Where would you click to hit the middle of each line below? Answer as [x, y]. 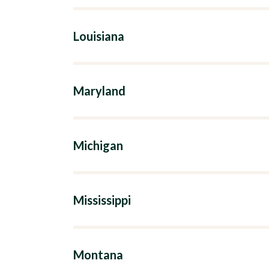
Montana [98, 255]
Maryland [99, 91]
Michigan [98, 145]
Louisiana [99, 36]
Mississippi [102, 200]
